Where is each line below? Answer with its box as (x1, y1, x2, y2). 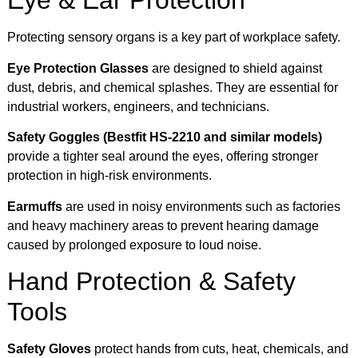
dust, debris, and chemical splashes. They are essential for (7, 80, 338, 94)
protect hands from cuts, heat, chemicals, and (91, 342, 348, 356)
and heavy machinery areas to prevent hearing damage (7, 218, 319, 233)
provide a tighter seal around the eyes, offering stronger (7, 149, 318, 164)
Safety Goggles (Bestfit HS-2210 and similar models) (7, 130, 322, 145)
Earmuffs (7, 199, 62, 213)
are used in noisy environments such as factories (62, 199, 340, 213)
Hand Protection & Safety (7, 267, 296, 296)
